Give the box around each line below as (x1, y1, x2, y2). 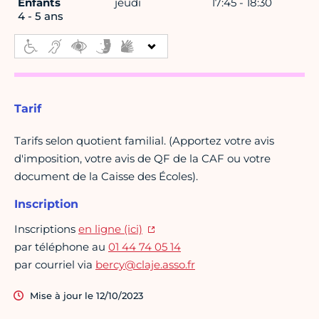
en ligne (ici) (78, 222, 142, 236)
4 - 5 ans (18, 9, 63, 23)
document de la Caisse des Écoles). (14, 169, 198, 184)
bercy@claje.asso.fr (95, 258, 195, 272)
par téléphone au (14, 240, 108, 254)
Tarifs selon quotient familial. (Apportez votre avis (14, 134, 274, 148)
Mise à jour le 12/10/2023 (30, 290, 143, 302)
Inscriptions (14, 222, 78, 236)
